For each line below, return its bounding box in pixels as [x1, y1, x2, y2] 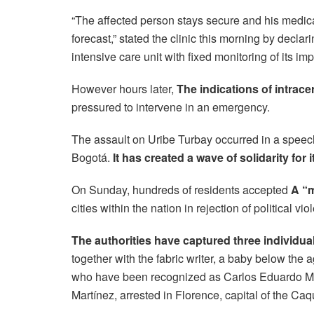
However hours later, [71, 80, 177, 97]
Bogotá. [71, 149, 113, 165]
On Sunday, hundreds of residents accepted [71, 181, 291, 198]
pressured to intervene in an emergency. [71, 98, 270, 115]
